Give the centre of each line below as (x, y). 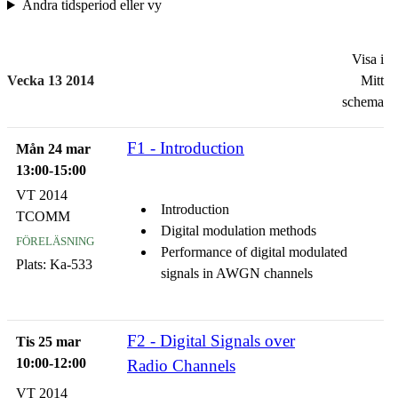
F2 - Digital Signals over (211, 341)
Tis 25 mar (48, 342)
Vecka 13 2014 (51, 80)
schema (363, 102)
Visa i (368, 59)
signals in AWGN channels (237, 273)
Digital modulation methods (239, 231)
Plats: (31, 264)
